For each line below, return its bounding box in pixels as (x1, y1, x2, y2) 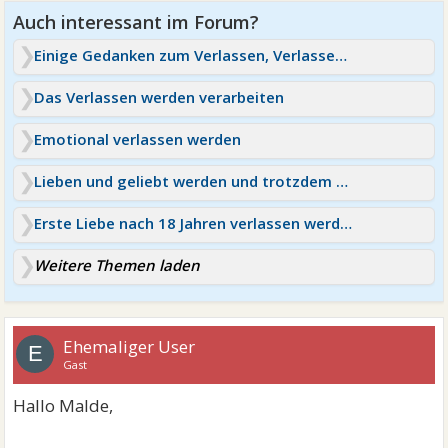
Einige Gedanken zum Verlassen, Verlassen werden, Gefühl (335, 44, 348, 65)
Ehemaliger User (63, 334, 196, 358)
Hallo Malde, (13, 393, 114, 417)
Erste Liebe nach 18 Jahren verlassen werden (340, 212, 353, 233)
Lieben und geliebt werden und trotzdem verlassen (336, 170, 349, 191)
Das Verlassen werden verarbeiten (34, 86, 285, 107)
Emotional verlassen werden (34, 128, 242, 149)
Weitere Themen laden (34, 254, 201, 275)
